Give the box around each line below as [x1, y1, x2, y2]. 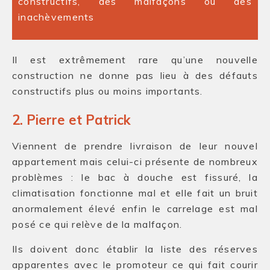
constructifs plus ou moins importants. [12, 85, 203, 97]
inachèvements [18, 11, 95, 23]
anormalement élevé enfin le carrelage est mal [12, 202, 258, 215]
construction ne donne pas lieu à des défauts [12, 69, 258, 81]
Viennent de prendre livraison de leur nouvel [12, 140, 258, 152]
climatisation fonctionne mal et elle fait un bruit [12, 187, 258, 199]
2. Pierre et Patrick [12, 111, 131, 128]
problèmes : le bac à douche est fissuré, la [12, 171, 258, 183]
